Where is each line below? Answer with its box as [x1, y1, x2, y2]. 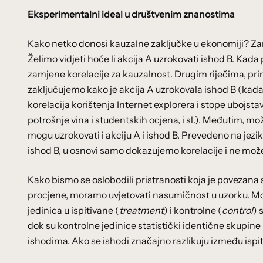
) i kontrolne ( [164, 204, 222, 216]
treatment [119, 204, 164, 216]
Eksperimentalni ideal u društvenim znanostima [28, 8, 235, 20]
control [222, 204, 253, 216]
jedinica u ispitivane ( [28, 204, 119, 216]
